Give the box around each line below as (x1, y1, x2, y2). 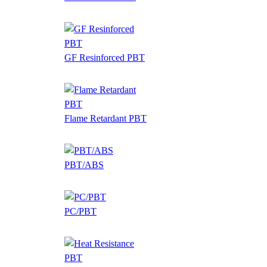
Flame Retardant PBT (64, 113, 147, 123)
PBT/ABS (64, 159, 104, 170)
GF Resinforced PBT (64, 52, 145, 63)
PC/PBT (64, 206, 97, 216)
